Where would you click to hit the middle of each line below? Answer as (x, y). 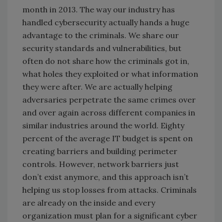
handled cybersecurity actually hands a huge (106, 22)
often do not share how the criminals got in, (106, 61)
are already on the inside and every (89, 202)
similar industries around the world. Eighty (103, 125)
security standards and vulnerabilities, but (102, 48)
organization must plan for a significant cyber (110, 215)
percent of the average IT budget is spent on (108, 138)
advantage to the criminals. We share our (101, 35)
